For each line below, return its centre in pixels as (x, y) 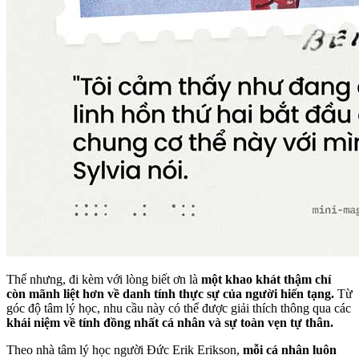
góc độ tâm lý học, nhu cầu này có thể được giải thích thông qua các (179, 309)
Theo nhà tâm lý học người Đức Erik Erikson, (125, 350)
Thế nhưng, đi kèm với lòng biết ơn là (104, 280)
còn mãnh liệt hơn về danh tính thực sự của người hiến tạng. (170, 294)
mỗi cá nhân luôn (290, 350)
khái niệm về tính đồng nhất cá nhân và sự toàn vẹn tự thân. (170, 323)
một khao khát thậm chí (266, 280)
